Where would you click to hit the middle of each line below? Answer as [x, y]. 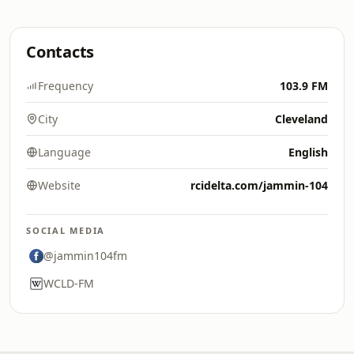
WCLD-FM [69, 283]
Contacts [60, 52]
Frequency [66, 86]
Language [64, 152]
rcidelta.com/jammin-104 [259, 185]
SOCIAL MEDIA [66, 230]
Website [59, 185]
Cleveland [301, 119]
